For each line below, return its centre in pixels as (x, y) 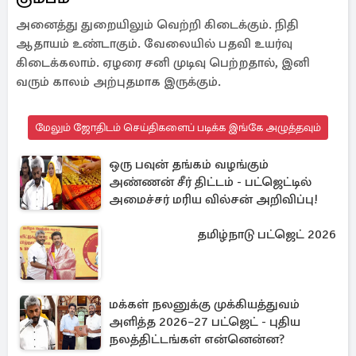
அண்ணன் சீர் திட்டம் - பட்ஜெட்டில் (210, 182)
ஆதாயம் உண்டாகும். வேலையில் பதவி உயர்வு (154, 44)
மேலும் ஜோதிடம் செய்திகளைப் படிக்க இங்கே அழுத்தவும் (178, 128)
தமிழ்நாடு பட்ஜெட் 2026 (267, 234)
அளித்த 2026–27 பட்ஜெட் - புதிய (205, 322)
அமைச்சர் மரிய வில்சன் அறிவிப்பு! (213, 199)
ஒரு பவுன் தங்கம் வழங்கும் (189, 164)
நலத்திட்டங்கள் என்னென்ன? (197, 339)
